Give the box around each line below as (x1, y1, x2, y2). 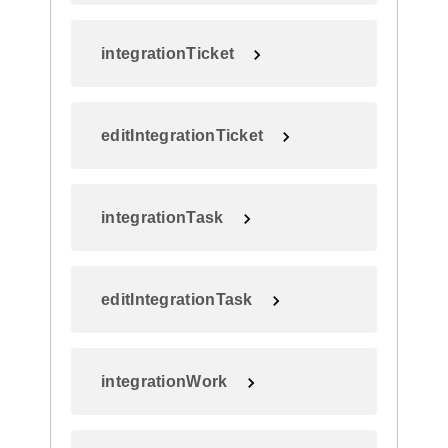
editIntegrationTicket (101, 127, 264, 144)
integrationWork (101, 373, 228, 390)
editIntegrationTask (101, 291, 253, 308)
